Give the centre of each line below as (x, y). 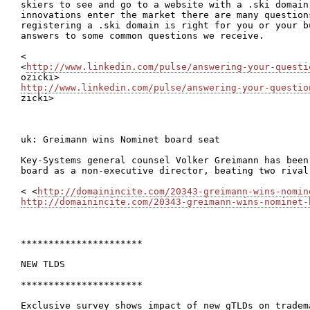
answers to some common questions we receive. (143, 36)
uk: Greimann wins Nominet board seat (120, 139)
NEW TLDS (43, 264)
